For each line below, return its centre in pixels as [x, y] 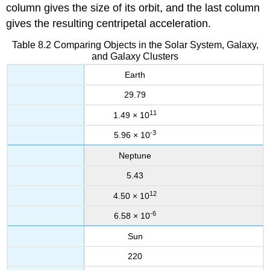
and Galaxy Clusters [135, 56]
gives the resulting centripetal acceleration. [109, 24]
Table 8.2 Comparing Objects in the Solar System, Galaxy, [135, 45]
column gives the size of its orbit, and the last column [133, 8]
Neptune [135, 155]
